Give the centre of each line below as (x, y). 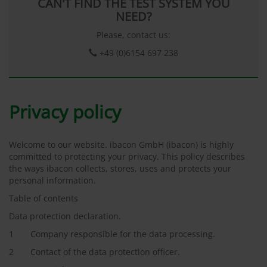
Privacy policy (65, 112)
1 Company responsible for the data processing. (112, 234)
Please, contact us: (133, 35)
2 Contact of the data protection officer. (94, 252)
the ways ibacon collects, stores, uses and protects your (120, 168)
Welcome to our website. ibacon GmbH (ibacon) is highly (121, 145)
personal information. (52, 180)
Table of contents (45, 198)
